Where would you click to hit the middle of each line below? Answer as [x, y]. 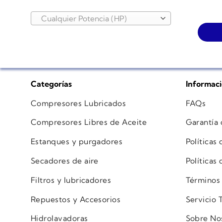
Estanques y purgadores [77, 142]
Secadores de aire [65, 161]
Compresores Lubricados [79, 103]
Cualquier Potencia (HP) [84, 19]
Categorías [51, 83]
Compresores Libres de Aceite [89, 122]
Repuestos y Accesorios [76, 199]
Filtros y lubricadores [71, 180]
